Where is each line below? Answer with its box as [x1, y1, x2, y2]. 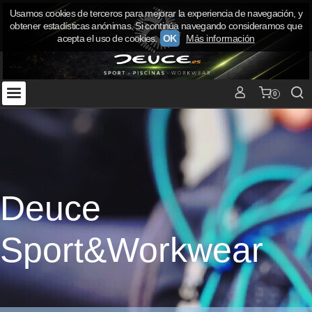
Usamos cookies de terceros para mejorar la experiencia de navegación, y [9, 8, 303, 19]
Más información [185, 33, 255, 44]
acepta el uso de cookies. [57, 33, 157, 44]
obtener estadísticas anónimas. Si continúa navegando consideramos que [10, 20, 302, 31]
